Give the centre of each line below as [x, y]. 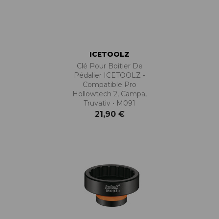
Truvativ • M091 [109, 103]
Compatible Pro [109, 85]
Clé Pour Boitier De [109, 66]
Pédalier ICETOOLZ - [109, 75]
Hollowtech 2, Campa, [109, 94]
